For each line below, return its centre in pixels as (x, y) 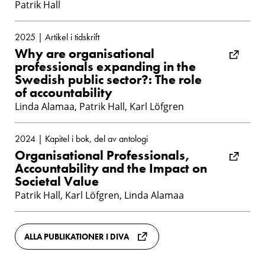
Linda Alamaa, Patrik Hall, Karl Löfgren (99, 106)
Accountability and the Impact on (111, 168)
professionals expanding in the (105, 66)
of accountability (64, 92)
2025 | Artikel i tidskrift (57, 37)
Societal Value (57, 181)
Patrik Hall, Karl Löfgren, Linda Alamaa (99, 195)
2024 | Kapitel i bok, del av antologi (81, 138)
